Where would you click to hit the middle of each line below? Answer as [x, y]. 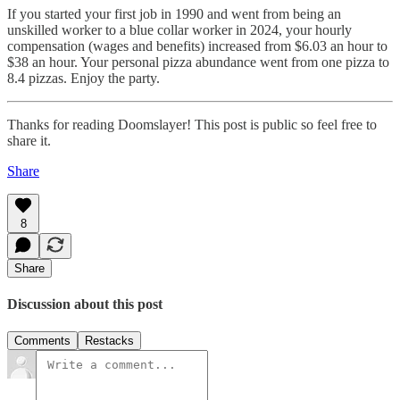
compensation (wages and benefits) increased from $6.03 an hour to [197, 46]
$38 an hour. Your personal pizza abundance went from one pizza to [198, 62]
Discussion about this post [85, 304]
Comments [42, 341]
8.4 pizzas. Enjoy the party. [83, 78]
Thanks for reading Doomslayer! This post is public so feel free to [192, 124]
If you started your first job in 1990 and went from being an [174, 13]
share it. [29, 140]
